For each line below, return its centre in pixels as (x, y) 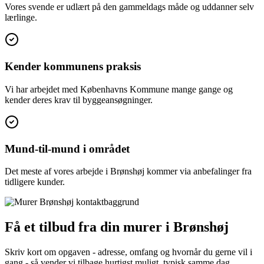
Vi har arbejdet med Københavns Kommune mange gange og (119, 89)
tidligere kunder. (35, 182)
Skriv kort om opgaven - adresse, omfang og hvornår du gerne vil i (128, 252)
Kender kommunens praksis (73, 67)
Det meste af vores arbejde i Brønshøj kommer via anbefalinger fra (128, 171)
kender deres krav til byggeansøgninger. (79, 100)
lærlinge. (21, 18)
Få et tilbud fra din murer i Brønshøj (117, 227)
